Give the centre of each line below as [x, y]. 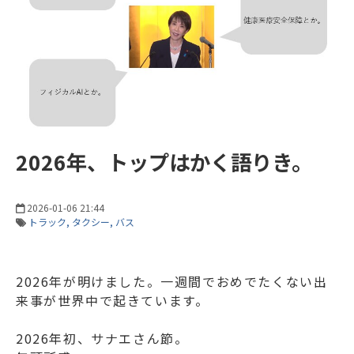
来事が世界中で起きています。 [113, 300]
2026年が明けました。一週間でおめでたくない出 [172, 281]
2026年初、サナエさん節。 [102, 338]
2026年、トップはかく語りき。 [164, 161]
